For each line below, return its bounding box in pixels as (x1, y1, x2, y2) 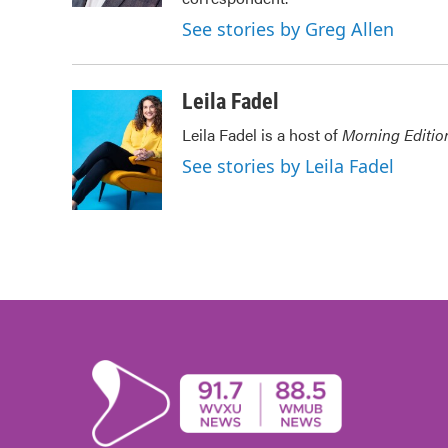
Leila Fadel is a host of (182, 123, 342, 146)
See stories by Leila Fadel (182, 154, 394, 178)
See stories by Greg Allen (182, 17, 394, 41)
